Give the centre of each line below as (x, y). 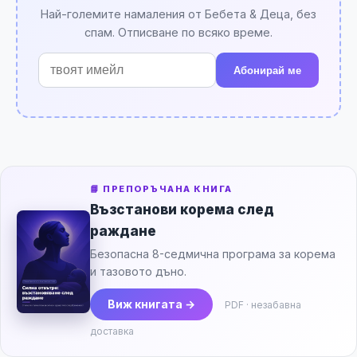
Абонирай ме (267, 70)
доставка (112, 331)
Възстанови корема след (182, 210)
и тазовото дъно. (138, 272)
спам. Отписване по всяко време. (178, 33)
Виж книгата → (151, 304)
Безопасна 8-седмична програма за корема (213, 254)
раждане (123, 231)
